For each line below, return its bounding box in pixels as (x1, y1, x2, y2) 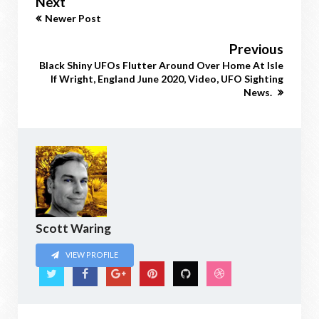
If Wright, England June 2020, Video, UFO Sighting (51, 73, 283, 85)
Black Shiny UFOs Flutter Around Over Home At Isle (39, 59, 283, 71)
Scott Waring (36, 221, 111, 236)
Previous (229, 41, 283, 57)
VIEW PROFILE (64, 250, 119, 260)
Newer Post (45, 12, 101, 24)
